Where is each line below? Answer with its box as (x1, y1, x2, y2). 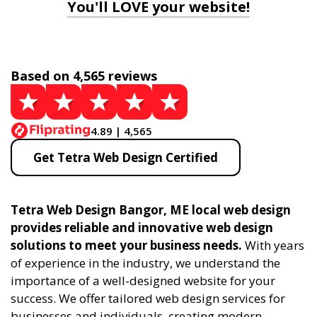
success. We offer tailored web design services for (11, 290, 285, 306)
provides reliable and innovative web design (11, 219, 273, 236)
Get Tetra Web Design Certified (33, 149, 218, 166)
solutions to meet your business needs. (11, 237, 242, 253)
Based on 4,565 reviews (11, 67, 157, 84)
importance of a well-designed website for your (11, 272, 275, 289)
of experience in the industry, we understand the (11, 255, 280, 271)
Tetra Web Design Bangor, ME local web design (11, 202, 291, 218)
